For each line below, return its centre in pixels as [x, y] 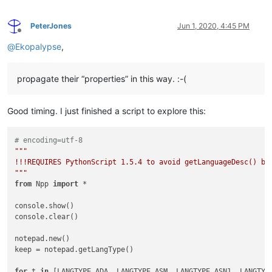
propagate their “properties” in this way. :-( [102, 79]
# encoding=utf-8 [49, 140]
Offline [30, 35]
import [66, 184]
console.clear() [47, 216]
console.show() [45, 206]
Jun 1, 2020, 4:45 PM [213, 26]
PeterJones [51, 26]
